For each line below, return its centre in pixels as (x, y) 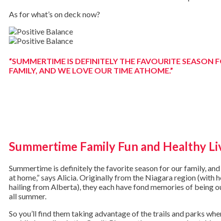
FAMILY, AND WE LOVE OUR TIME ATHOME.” (91, 70)
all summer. (28, 196)
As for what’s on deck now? (55, 14)
